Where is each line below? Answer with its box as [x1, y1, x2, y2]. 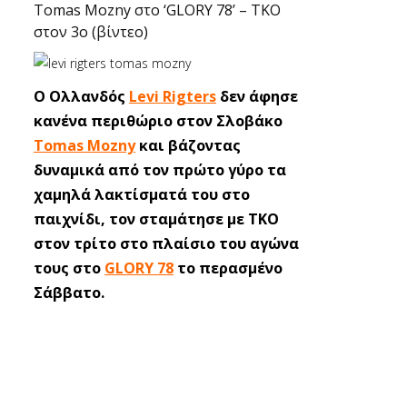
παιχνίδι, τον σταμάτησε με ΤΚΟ [34, 209, 279, 229]
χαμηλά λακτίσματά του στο [34, 184, 250, 204]
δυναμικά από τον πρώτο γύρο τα [34, 160, 286, 180]
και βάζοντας [135, 135, 241, 155]
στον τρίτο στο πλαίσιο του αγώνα [34, 233, 299, 253]
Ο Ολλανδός [34, 86, 129, 106]
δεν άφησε [216, 86, 298, 106]
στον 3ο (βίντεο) [34, 22, 148, 42]
